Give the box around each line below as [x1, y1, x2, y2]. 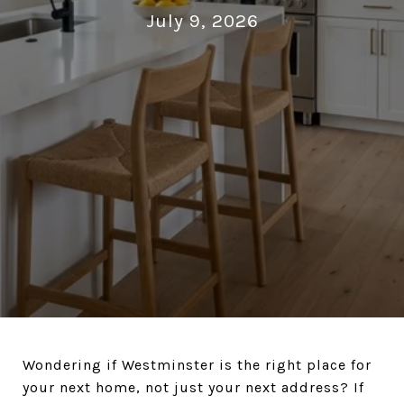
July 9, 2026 [145, 10, 259, 32]
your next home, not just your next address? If [23, 379, 364, 396]
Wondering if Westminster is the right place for [23, 356, 372, 373]
